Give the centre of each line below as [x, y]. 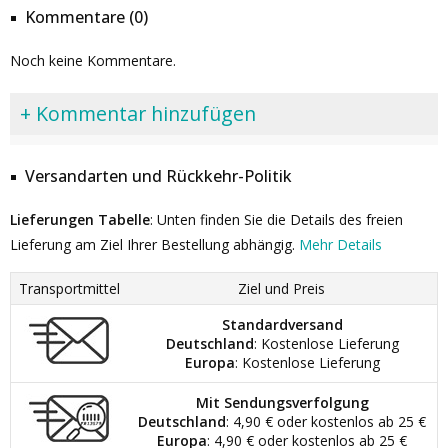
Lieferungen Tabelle [80, 219]
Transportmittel [69, 288]
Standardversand [282, 324]
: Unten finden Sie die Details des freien [276, 219]
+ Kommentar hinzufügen [138, 113]
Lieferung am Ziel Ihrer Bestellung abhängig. [154, 244]
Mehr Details [340, 244]
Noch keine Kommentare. [93, 60]
